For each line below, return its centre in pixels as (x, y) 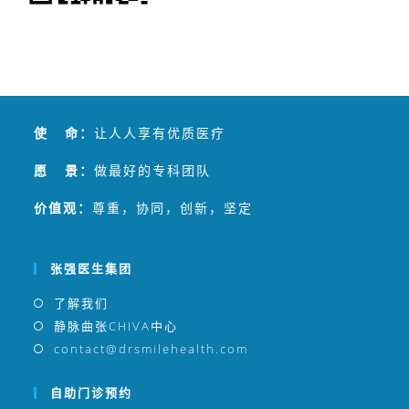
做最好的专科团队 (153, 171)
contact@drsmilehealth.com (152, 349)
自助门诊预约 (92, 393)
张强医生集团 (92, 269)
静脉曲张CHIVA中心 (116, 326)
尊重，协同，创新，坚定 (173, 208)
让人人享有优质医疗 (160, 133)
